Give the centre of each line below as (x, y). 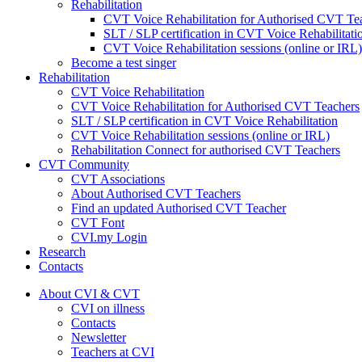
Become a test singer (124, 62)
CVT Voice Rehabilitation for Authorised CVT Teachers (215, 106)
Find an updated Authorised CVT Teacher (179, 208)
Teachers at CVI (113, 351)
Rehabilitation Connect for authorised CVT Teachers (206, 149)
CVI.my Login (109, 237)
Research (62, 251)
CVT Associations (118, 179)
